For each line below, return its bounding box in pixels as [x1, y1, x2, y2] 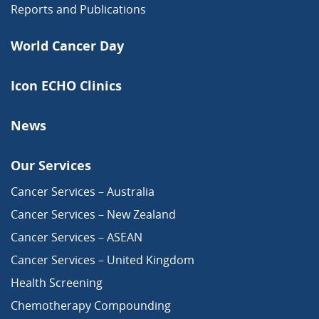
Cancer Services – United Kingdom [11, 252, 194, 268]
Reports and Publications [11, 1, 146, 18]
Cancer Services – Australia [11, 184, 155, 200]
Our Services [11, 157, 91, 174]
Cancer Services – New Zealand [11, 206, 176, 223]
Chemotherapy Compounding [11, 298, 171, 314]
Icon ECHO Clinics [11, 77, 122, 95]
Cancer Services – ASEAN [11, 229, 142, 246]
